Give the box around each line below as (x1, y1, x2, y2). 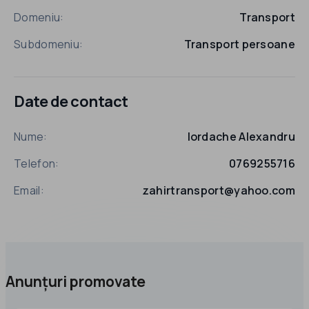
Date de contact (14, 91, 128, 112)
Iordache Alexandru (187, 129, 295, 145)
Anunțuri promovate (6, 272, 146, 292)
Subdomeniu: (14, 36, 83, 52)
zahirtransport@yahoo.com (141, 183, 295, 199)
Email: (14, 183, 44, 199)
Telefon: (14, 156, 59, 172)
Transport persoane (183, 36, 295, 52)
